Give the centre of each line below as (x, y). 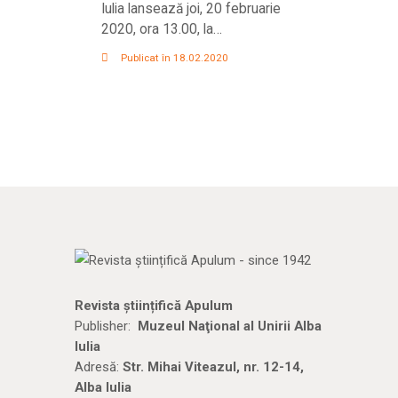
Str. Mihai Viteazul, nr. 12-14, (213, 367)
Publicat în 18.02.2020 (175, 57)
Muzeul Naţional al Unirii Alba (230, 326)
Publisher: (106, 326)
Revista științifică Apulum (154, 306)
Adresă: (99, 367)
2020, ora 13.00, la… (162, 29)
